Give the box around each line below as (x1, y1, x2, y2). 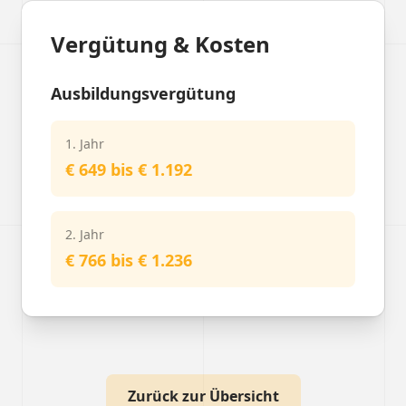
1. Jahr (65, 135, 104, 152)
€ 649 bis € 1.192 (65, 159, 192, 180)
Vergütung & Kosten (51, 29, 270, 59)
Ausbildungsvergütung (51, 82, 236, 104)
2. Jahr (65, 226, 104, 243)
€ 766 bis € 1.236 (65, 249, 192, 271)
